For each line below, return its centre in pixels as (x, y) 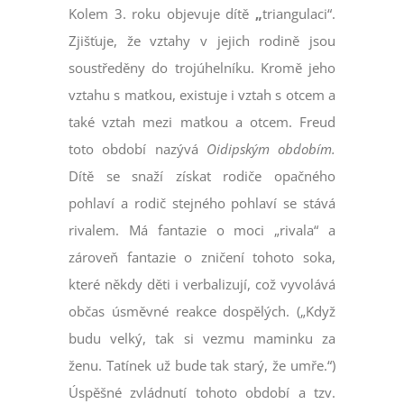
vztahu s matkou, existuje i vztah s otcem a (202, 95)
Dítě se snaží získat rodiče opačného (202, 176)
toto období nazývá (138, 149)
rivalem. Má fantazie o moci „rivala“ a (202, 230)
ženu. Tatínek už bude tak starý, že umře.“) (202, 366)
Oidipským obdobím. (271, 149)
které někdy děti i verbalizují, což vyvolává (202, 285)
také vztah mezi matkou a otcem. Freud (202, 122)
